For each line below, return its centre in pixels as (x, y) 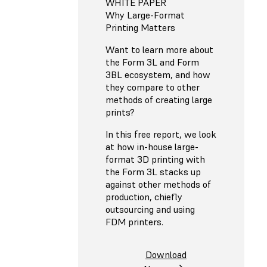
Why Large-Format (145, 15)
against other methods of (158, 184)
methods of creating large (159, 100)
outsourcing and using (150, 209)
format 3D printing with (155, 159)
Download (166, 255)
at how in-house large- (152, 147)
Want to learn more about (159, 50)
